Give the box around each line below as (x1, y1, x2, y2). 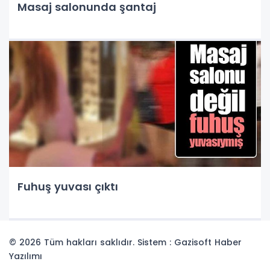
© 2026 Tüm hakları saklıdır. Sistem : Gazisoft (9, 236, 215, 248)
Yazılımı (9, 250, 42, 262)
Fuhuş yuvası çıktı (17, 179, 118, 194)
